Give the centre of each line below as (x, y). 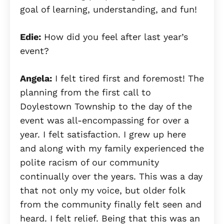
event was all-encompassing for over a (104, 120)
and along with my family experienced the (112, 148)
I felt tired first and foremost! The (128, 78)
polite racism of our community (89, 162)
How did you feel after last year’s (114, 36)
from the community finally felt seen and (111, 204)
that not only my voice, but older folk (103, 190)
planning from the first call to (85, 92)
